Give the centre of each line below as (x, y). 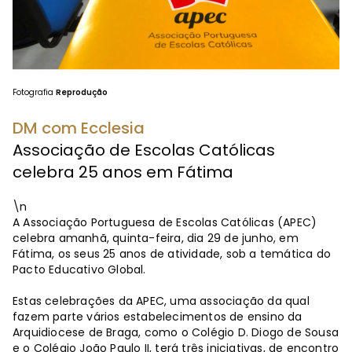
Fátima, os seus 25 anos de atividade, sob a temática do (172, 253)
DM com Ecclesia (79, 128)
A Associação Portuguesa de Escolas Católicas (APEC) (165, 222)
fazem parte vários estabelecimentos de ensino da (158, 316)
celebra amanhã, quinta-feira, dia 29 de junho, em (156, 238)
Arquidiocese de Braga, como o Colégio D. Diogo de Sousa (176, 332)
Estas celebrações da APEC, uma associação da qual (161, 301)
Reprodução (82, 92)
